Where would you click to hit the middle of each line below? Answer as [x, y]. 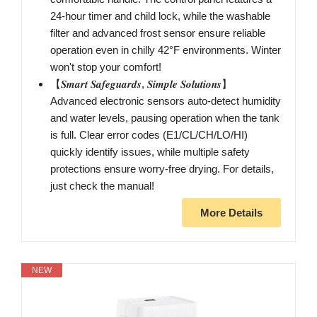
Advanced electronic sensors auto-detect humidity [166, 101]
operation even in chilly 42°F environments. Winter [166, 50]
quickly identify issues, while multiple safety [150, 152]
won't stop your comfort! [106, 67]
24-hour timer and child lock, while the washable [160, 16]
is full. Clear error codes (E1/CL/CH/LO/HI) [149, 135]
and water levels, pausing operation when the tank [165, 118]
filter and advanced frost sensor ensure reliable [158, 33]
